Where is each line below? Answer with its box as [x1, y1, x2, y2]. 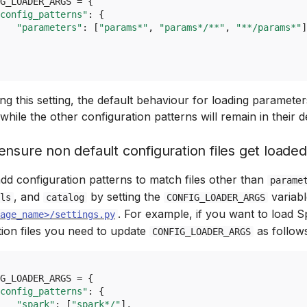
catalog [46, 192, 84, 203]
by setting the [87, 190, 164, 204]
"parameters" [16, 21, 82, 33]
